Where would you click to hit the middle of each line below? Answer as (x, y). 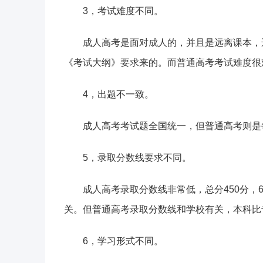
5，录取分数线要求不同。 (137, 158)
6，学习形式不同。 (123, 241)
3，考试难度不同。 (123, 11)
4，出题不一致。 (118, 95)
